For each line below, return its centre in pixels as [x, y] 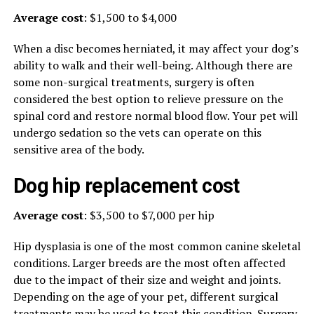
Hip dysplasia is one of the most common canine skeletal [157, 246]
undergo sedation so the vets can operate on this [137, 132]
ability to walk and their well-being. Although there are [152, 65]
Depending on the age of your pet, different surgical [145, 296]
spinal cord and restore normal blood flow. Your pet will [155, 116]
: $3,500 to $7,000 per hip [149, 215]
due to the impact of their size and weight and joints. [146, 280]
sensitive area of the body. [78, 149]
